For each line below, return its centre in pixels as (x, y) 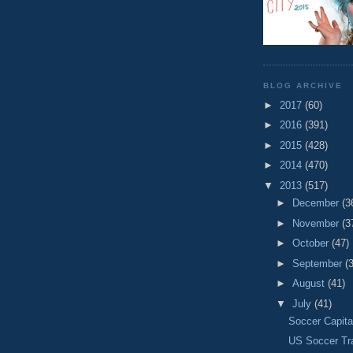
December (317, 203)
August (310, 284)
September (318, 263)
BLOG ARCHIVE (303, 86)
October (312, 243)
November (317, 223)
